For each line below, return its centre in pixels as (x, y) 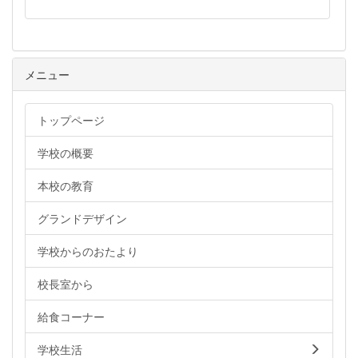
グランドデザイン (82, 218)
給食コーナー (71, 316)
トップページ (71, 119)
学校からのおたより (88, 251)
